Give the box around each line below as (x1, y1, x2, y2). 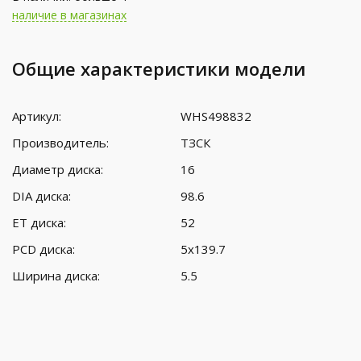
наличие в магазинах (12, 6, 127, 23)
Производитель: (12, 134, 109, 151)
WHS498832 (180, 107, 251, 124)
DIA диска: (12, 187, 71, 204)
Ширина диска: (12, 267, 100, 284)
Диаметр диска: (12, 160, 103, 177)
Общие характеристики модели (12, 56, 305, 81)
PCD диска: (12, 240, 75, 257)
